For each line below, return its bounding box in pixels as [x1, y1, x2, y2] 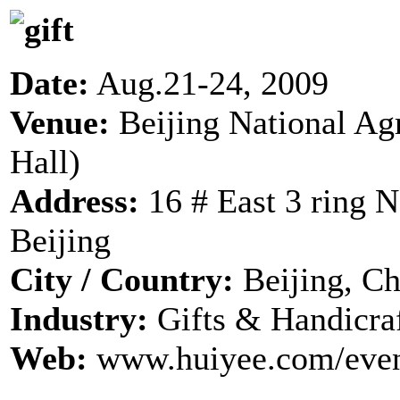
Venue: [10, 103, 119, 141]
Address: [10, 181, 148, 220]
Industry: [10, 299, 157, 337]
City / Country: [10, 260, 234, 298]
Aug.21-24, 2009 [89, 63, 329, 102]
